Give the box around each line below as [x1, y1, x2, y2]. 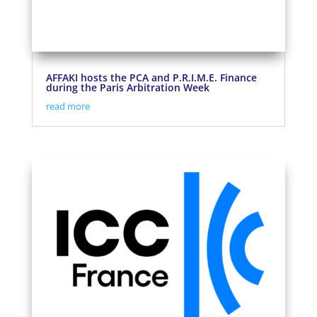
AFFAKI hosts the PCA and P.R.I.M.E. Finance [45, 71, 257, 85]
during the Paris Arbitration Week [45, 81, 209, 95]
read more [45, 100, 90, 113]
